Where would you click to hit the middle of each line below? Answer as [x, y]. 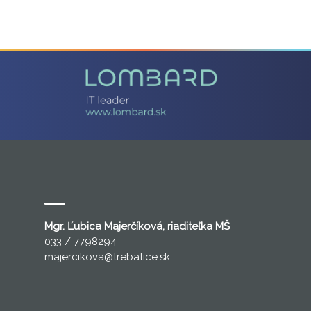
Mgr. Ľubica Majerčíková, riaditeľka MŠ [137, 226]
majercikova [74, 257]
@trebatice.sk [137, 257]
